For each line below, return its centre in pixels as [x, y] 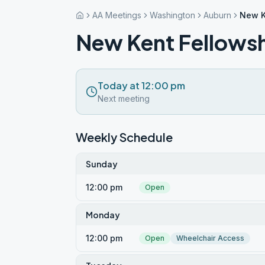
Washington [172, 15]
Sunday [102, 164]
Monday [103, 215]
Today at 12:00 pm [141, 85]
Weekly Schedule [124, 137]
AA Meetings [117, 15]
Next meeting [124, 98]
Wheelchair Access [210, 238]
